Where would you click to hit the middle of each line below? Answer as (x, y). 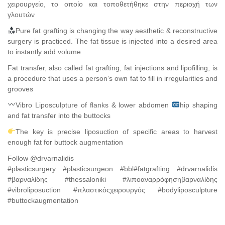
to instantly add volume (44, 51)
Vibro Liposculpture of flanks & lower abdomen (94, 105)
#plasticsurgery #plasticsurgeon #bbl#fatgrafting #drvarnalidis (113, 168)
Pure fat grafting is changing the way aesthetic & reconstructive (116, 30)
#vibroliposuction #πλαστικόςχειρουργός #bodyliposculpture (113, 190)
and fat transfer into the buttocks (59, 115)
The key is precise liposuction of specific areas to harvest (116, 131)
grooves (20, 89)
